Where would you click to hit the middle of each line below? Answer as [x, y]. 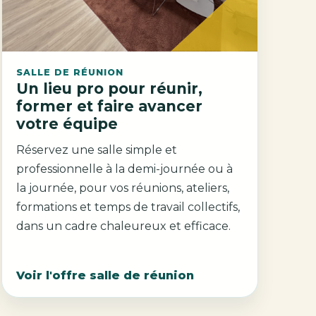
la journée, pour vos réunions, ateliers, [73, 188]
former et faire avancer [109, 106]
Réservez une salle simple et [96, 150]
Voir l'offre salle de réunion [105, 275]
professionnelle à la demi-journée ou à [124, 169]
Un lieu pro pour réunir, [109, 88]
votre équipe [67, 123]
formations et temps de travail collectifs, [128, 207]
